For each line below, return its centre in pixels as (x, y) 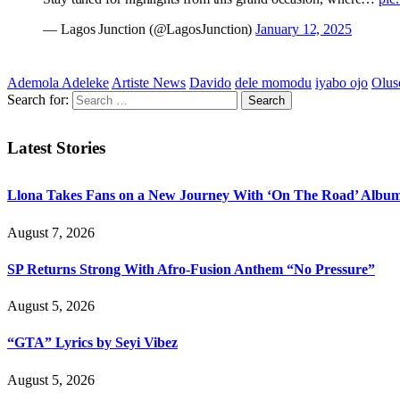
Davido (210, 82)
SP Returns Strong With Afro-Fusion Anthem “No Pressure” (191, 269)
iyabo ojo (342, 82)
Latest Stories (56, 147)
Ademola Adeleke (58, 82)
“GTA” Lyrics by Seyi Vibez (92, 343)
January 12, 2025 (304, 29)
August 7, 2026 (51, 232)
